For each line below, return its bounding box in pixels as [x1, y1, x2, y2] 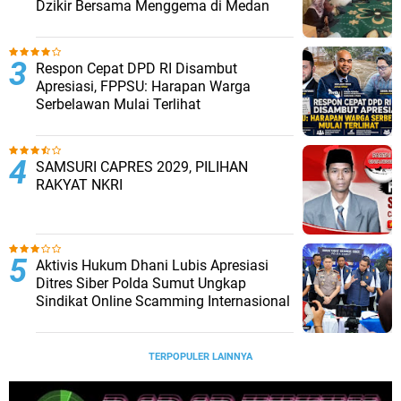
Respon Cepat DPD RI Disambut [36, 60, 237, 78]
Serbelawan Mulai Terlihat [36, 96, 200, 114]
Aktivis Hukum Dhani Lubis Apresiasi [36, 257, 269, 275]
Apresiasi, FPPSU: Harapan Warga [36, 78, 251, 96]
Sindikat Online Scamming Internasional [36, 293, 290, 311]
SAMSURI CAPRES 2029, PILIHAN [36, 158, 248, 176]
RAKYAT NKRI [36, 176, 123, 194]
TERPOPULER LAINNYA [149, 351, 252, 363]
